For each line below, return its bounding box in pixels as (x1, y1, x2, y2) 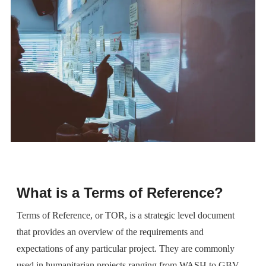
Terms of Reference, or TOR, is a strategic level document (17, 210, 235, 220)
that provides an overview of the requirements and (17, 226, 204, 237)
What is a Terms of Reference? (17, 184, 223, 201)
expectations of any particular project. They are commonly (17, 243, 235, 254)
